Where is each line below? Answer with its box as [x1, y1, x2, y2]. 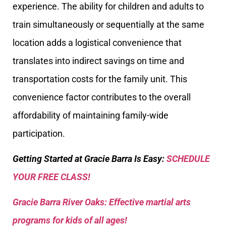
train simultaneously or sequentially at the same [13, 19, 204, 30]
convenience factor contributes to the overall [13, 91, 191, 102]
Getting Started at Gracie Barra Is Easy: [13, 153, 166, 164]
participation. [13, 128, 65, 139]
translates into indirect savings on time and [13, 55, 184, 66]
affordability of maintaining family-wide [13, 109, 168, 121]
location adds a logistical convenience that [13, 37, 182, 48]
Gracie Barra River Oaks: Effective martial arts [13, 197, 191, 208]
